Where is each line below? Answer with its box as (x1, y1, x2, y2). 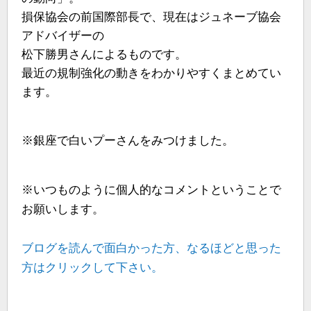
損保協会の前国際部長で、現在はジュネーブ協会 (22, 10, 281, 24)
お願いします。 (22, 202, 104, 216)
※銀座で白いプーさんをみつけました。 (22, 134, 234, 148)
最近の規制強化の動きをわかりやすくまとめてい (22, 67, 281, 81)
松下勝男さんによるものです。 (22, 48, 187, 62)
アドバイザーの (22, 29, 104, 43)
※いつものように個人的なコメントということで (22, 183, 281, 196)
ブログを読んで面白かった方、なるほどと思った (22, 241, 281, 255)
